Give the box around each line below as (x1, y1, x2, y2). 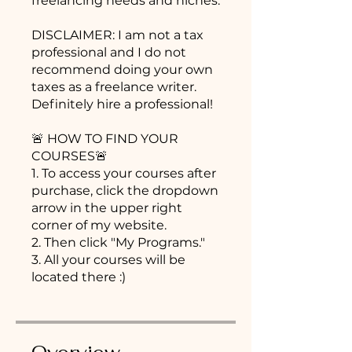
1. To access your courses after (31, 166, 216, 181)
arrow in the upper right (31, 200, 182, 215)
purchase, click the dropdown (31, 183, 218, 198)
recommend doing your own (31, 62, 213, 77)
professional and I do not (31, 45, 186, 60)
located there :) (31, 269, 126, 284)
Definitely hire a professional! (31, 97, 213, 112)
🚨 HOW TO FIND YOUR (31, 131, 178, 146)
